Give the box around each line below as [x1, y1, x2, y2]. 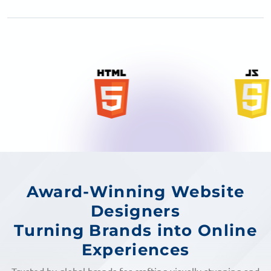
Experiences [81, 240, 190, 260]
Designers [91, 201, 180, 221]
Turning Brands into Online [14, 221, 257, 241]
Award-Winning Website [26, 182, 245, 202]
